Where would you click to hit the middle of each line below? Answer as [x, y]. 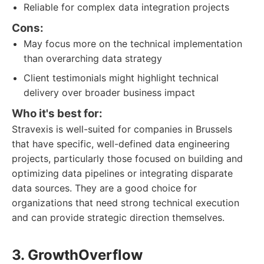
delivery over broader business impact [109, 93]
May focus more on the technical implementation [133, 44]
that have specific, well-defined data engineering [121, 144]
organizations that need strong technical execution [126, 203]
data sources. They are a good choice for [104, 188]
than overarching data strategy [93, 58]
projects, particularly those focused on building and [127, 159]
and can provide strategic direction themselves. [118, 217]
